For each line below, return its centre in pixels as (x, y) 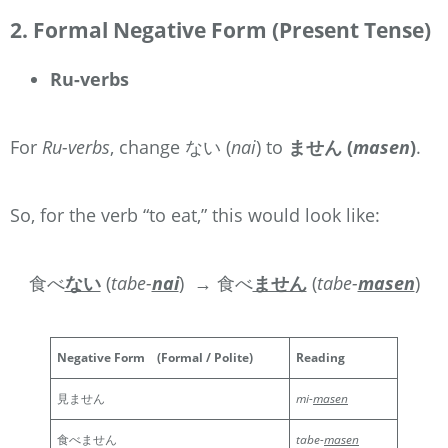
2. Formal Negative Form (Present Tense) (220, 29)
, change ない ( (170, 146)
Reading (320, 357)
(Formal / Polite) (199, 357)
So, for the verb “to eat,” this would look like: (195, 214)
